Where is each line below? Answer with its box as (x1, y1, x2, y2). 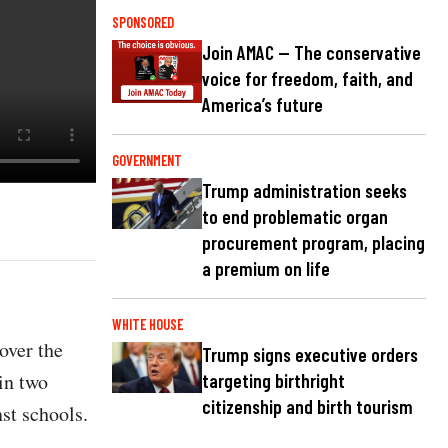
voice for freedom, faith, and (202, 67, 413, 91)
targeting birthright (202, 369, 345, 393)
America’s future (202, 93, 323, 117)
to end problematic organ (202, 205, 388, 229)
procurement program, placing (202, 231, 425, 255)
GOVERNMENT (112, 152, 182, 170)
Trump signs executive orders (202, 343, 418, 367)
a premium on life (202, 257, 330, 281)
